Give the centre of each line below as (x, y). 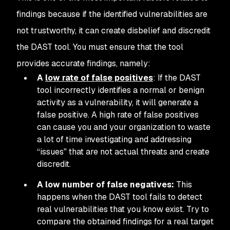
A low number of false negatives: (106, 185)
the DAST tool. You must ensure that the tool (100, 47)
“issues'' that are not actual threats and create (123, 152)
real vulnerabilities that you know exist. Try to (123, 209)
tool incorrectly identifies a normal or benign (121, 90)
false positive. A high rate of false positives (118, 115)
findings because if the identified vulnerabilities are (112, 14)
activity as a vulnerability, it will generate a (118, 102)
